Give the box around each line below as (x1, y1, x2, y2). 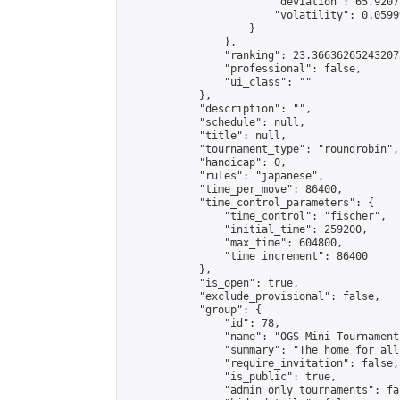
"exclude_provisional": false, (124, 290, 380, 303)
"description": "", (124, 103, 312, 115)
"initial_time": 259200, (124, 223, 368, 236)
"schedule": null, (124, 116, 305, 129)
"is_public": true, (124, 371, 337, 383)
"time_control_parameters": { (124, 196, 374, 209)
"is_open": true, (124, 277, 299, 289)
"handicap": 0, (124, 156, 287, 169)
